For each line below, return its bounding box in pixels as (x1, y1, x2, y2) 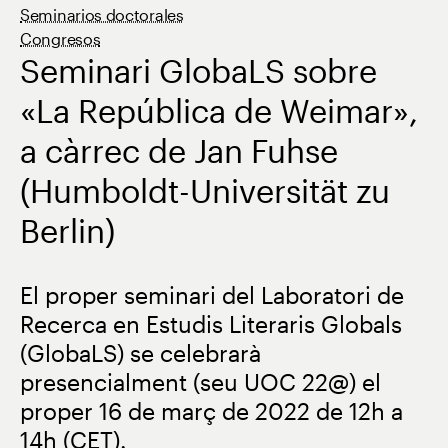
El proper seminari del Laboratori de (20, 281, 404, 308)
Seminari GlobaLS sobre (20, 51, 377, 89)
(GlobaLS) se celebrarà (20, 339, 261, 366)
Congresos (20, 29, 101, 48)
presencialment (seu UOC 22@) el (20, 368, 381, 395)
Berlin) (20, 211, 115, 249)
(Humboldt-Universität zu (20, 171, 390, 209)
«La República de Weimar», (20, 91, 418, 129)
